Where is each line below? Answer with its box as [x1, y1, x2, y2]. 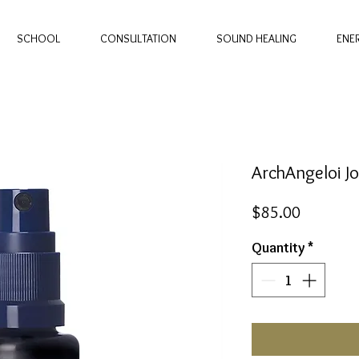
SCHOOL [17, 31, 60, 46]
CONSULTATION [100, 31, 176, 46]
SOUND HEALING [216, 31, 296, 46]
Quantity [252, 239, 305, 257]
